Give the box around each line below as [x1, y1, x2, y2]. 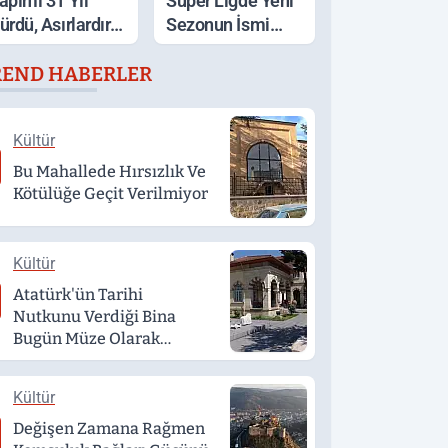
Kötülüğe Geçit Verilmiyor [13, 184, 208, 203]
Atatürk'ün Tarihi [13, 285, 143, 304]
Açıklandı [166, 38, 238, 59]
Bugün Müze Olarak [13, 329, 160, 348]
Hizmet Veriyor [13, 351, 128, 370]
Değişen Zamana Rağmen [13, 419, 205, 438]
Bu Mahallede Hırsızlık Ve [13, 162, 206, 181]
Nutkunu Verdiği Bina [13, 307, 176, 326]
